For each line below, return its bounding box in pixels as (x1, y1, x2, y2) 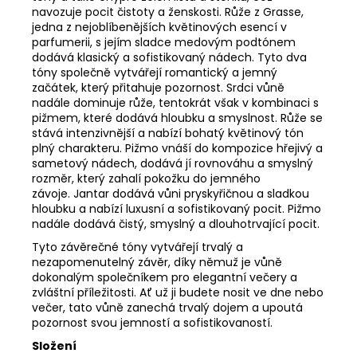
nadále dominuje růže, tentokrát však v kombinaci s (32, 94, 319, 111)
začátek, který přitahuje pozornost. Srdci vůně (32, 79, 284, 96)
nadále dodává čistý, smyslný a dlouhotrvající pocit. (32, 215, 320, 232)
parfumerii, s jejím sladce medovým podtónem (32, 33, 296, 50)
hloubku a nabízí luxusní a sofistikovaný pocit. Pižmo (32, 200, 321, 217)
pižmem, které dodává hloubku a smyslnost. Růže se (32, 109, 323, 126)
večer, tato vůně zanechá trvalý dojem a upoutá (32, 299, 303, 316)
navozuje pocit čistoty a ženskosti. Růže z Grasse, (32, 3, 304, 20)
